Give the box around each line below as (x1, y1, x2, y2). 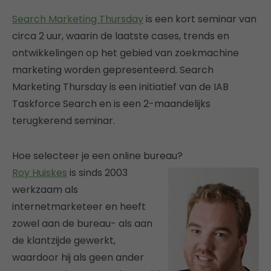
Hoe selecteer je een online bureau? (12, 148, 183, 163)
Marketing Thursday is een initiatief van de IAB (12, 79, 229, 94)
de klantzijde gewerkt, (12, 233, 116, 247)
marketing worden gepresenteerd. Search (12, 62, 214, 77)
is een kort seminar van (143, 11, 256, 26)
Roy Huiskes (12, 165, 67, 180)
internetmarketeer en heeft (12, 199, 146, 214)
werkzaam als (12, 182, 78, 197)
